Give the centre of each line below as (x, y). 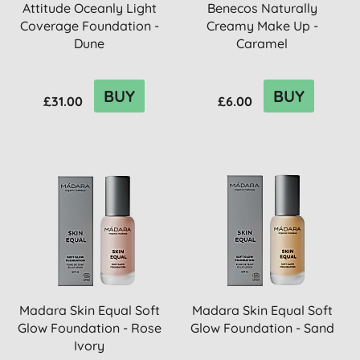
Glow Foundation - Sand (262, 328)
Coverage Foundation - (89, 26)
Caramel (262, 43)
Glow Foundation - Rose (89, 328)
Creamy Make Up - (262, 26)
